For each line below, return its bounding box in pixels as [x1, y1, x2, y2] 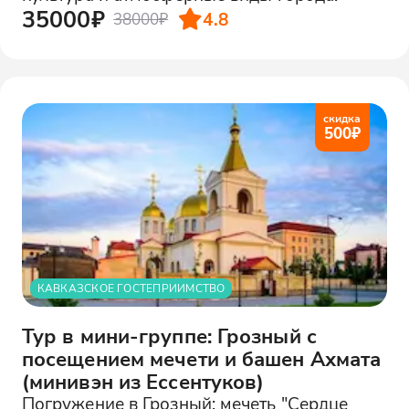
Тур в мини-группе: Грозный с [21, 322, 317, 350]
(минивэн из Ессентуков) [21, 368, 265, 395]
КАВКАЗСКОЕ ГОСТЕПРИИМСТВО [37, 281, 225, 296]
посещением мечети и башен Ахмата [21, 345, 382, 372]
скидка [323, 110, 362, 126]
